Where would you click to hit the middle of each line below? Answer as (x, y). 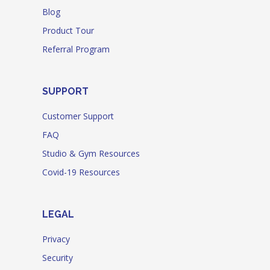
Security (58, 257)
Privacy (56, 239)
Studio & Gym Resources (91, 153)
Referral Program (76, 49)
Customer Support (78, 116)
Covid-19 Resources (81, 172)
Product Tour (68, 30)
